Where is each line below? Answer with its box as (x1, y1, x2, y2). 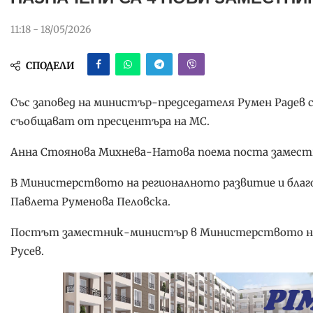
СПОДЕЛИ (26, 59, 75, 72)
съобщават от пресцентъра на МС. (10, 115, 210, 128)
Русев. (10, 245, 44, 258)
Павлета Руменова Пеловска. (10, 195, 170, 208)
